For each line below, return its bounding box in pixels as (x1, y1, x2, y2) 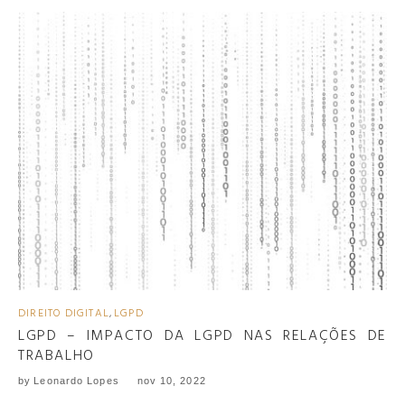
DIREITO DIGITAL (18, 304, 109, 323)
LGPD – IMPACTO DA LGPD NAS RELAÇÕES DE (18, 324, 387, 348)
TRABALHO (18, 344, 95, 368)
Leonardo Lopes (33, 374, 119, 386)
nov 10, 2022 (137, 374, 206, 386)
